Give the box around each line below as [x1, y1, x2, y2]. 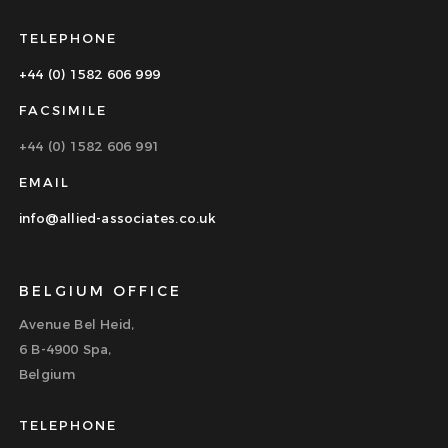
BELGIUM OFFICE [19, 282, 182, 301]
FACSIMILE [19, 102, 107, 119]
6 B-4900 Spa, [19, 341, 112, 358]
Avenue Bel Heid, [19, 316, 135, 333]
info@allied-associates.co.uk [19, 210, 217, 227]
